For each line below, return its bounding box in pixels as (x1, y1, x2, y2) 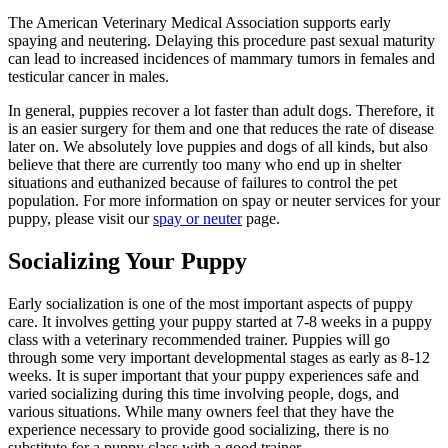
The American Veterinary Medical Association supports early (8, 14, 391, 32)
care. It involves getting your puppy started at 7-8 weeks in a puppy (8, 313, 432, 331)
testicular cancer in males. (8, 68, 169, 86)
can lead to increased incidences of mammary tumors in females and (8, 50, 435, 68)
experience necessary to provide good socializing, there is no (8, 421, 389, 439)
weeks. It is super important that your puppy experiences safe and (8, 367, 419, 385)
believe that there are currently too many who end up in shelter (8, 156, 401, 174)
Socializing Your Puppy (8, 248, 247, 275)
